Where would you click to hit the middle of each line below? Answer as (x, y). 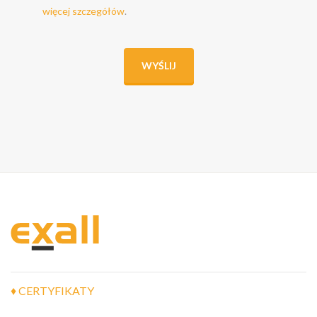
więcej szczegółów (83, 11)
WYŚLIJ (158, 65)
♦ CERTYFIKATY (52, 290)
